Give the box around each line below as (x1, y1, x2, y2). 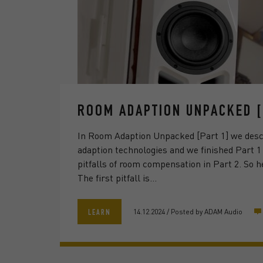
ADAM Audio (204, 207, 242, 216)
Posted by (169, 207, 204, 216)
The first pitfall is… (77, 171, 157, 184)
